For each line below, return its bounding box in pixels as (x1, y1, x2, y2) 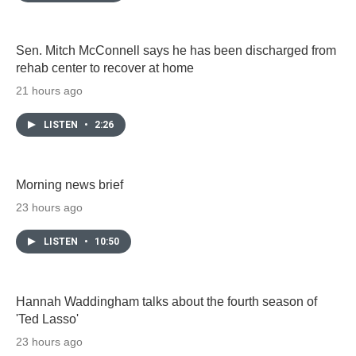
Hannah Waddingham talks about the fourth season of (16, 294, 317, 308)
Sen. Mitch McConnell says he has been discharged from (16, 43, 336, 57)
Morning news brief (16, 177, 123, 192)
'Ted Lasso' (16, 311, 79, 326)
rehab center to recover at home (16, 60, 194, 75)
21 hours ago (16, 83, 83, 97)
